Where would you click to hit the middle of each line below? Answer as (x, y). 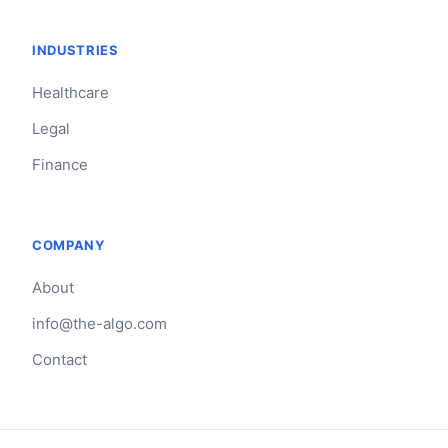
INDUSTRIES (75, 50)
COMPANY (68, 245)
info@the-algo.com (99, 324)
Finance (60, 165)
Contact (59, 360)
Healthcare (70, 93)
